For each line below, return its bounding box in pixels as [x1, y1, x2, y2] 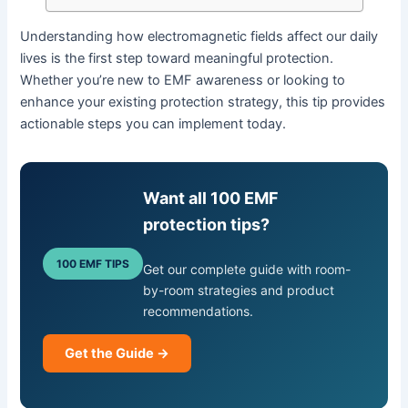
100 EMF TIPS [56, 256, 130, 270]
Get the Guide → [65, 345, 170, 362]
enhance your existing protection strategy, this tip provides [20, 93, 386, 110]
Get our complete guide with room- [143, 260, 352, 277]
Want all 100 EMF [143, 188, 280, 208]
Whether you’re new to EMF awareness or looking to [20, 71, 346, 88]
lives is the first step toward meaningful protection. [20, 49, 334, 66]
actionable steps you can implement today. [20, 115, 287, 132]
